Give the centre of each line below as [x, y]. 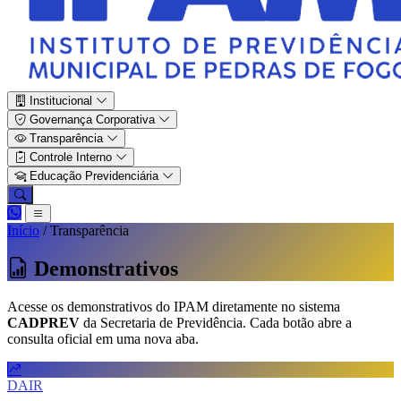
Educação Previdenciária [94, 176]
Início [23, 230]
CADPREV [43, 322]
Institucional [61, 101]
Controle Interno [71, 157]
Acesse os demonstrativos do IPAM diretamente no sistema [174, 306]
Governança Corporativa [92, 119]
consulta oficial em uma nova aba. [103, 338]
